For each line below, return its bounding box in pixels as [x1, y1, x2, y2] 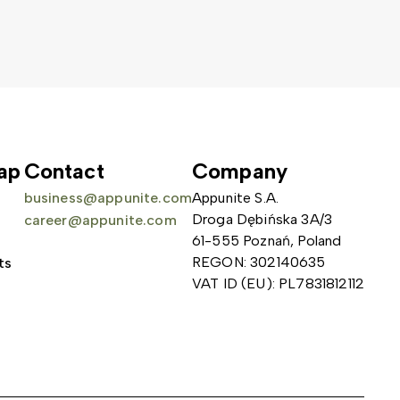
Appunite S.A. [192, 189, 279, 207]
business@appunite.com [23, 189, 192, 207]
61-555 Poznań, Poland [192, 232, 342, 250]
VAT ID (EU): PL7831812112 [192, 275, 364, 293]
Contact [23, 158, 104, 185]
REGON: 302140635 [192, 254, 326, 271]
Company [192, 158, 288, 185]
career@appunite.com [23, 212, 177, 229]
